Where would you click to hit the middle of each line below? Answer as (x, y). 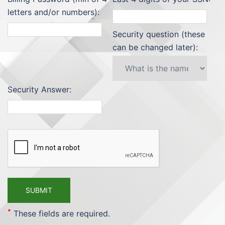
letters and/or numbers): (53, 12)
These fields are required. (61, 213)
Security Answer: (39, 89)
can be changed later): (155, 47)
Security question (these (159, 34)
